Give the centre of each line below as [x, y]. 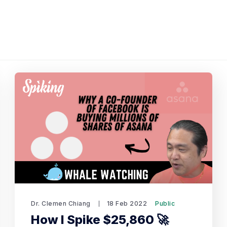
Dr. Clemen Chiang [61, 203]
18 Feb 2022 [127, 203]
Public [165, 203]
